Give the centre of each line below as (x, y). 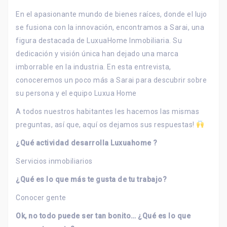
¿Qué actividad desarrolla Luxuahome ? (87, 143)
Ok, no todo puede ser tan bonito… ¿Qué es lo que (103, 216)
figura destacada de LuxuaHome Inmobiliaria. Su (99, 40)
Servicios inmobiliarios (54, 161)
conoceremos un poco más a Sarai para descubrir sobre (111, 80)
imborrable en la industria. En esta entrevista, (93, 67)
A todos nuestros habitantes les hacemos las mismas (107, 111)
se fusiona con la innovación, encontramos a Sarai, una (110, 27)
